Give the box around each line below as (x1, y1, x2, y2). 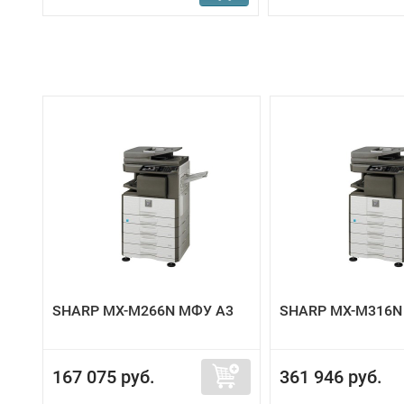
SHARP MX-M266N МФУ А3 (52, 302, 234, 319)
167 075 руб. (52, 366, 155, 388)
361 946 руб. (280, 366, 382, 388)
